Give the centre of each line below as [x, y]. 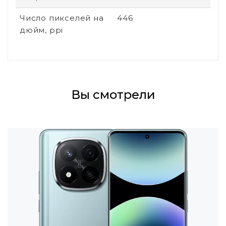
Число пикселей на [62, 18]
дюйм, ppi [42, 30]
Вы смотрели [113, 94]
